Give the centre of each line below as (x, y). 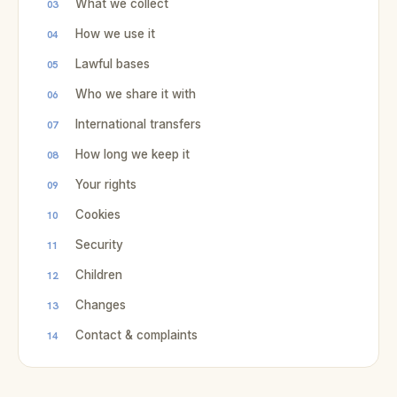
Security (99, 245)
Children (99, 275)
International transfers (138, 124)
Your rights (106, 184)
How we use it (115, 34)
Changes (101, 305)
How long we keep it (132, 154)
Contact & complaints (136, 335)
